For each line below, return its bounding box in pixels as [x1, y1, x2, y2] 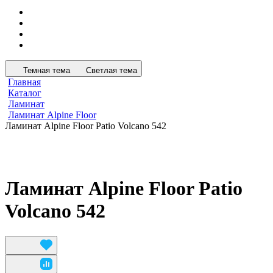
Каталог [8, 88, 41, 98]
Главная [8, 77, 41, 87]
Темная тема [23, 66, 70, 75]
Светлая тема [86, 66, 137, 75]
